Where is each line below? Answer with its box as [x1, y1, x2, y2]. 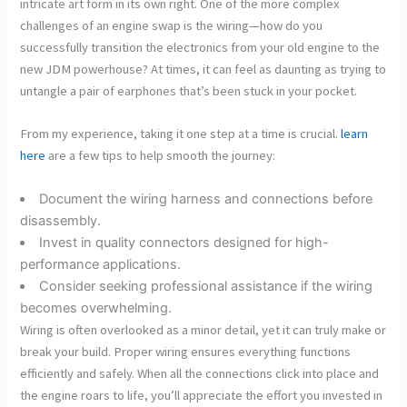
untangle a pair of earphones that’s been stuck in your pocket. [20, 82, 358, 99]
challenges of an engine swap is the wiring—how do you [20, 16, 323, 34]
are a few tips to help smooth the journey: [45, 147, 276, 164]
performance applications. [20, 255, 182, 273]
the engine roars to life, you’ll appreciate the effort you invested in [20, 386, 383, 403]
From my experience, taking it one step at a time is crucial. [20, 125, 342, 143]
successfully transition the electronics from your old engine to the [20, 38, 381, 55]
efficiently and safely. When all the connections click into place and [20, 364, 380, 382]
